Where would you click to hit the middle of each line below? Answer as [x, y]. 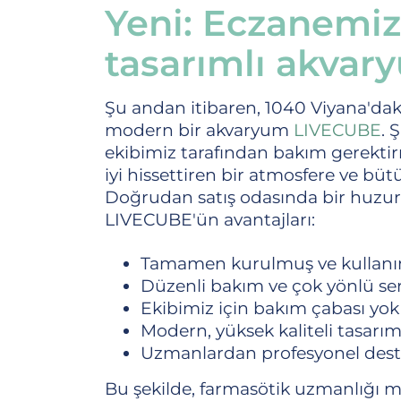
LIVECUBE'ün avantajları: [210, 219]
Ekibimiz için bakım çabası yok [270, 308]
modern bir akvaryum [199, 130]
